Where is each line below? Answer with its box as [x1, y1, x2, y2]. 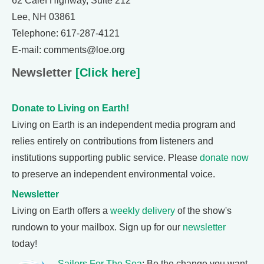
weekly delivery [110, 206, 175, 216]
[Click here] [72, 66, 140, 79]
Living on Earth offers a [12, 206, 110, 216]
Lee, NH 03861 [12, 12, 75, 22]
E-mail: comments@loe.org [12, 45, 125, 55]
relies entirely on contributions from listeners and [12, 136, 213, 146]
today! [12, 239, 37, 249]
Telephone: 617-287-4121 [12, 28, 120, 38]
